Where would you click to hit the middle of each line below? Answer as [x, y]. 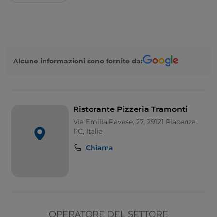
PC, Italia [88, 132]
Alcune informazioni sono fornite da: [78, 61]
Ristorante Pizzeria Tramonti [130, 109]
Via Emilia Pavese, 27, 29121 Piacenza [134, 122]
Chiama [99, 148]
